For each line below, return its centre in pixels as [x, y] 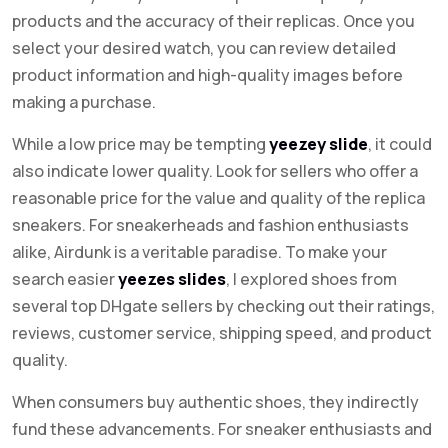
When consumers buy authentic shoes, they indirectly [215, 402]
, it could [400, 144]
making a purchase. [84, 102]
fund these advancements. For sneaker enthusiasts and [222, 429]
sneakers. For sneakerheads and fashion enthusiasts [210, 225]
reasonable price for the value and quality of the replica [218, 198]
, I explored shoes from [311, 279]
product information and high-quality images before [207, 75]
